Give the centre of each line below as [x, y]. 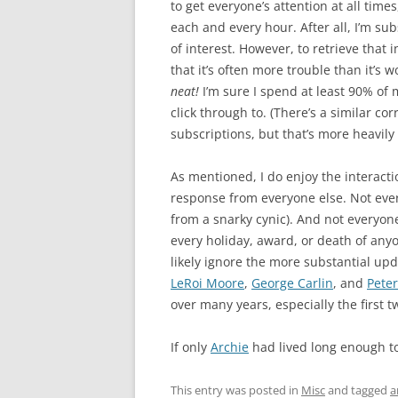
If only [191, 347]
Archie [230, 347]
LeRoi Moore [207, 283]
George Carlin [292, 283]
